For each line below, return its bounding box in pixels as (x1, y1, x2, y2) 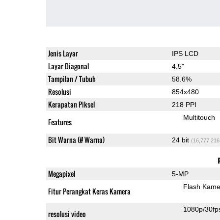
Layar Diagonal (48, 60, 89, 71)
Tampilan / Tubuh (48, 73, 96, 84)
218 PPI (171, 100, 196, 109)
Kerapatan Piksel (48, 99, 95, 110)
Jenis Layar (48, 48, 78, 58)
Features (48, 116, 72, 127)
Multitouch (183, 113, 215, 121)
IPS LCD (171, 49, 198, 57)
